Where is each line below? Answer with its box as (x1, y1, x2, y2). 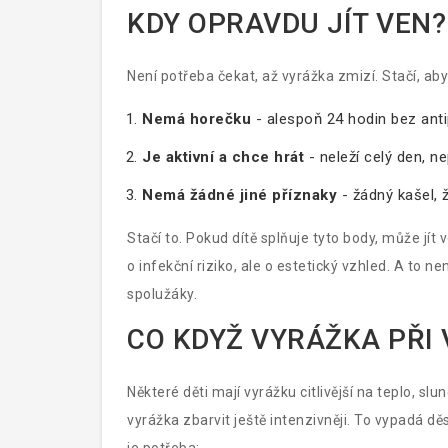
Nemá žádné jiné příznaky (142, 186, 337, 204)
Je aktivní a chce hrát (142, 148, 304, 166)
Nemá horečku (142, 110, 251, 128)
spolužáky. (127, 286, 197, 302)
